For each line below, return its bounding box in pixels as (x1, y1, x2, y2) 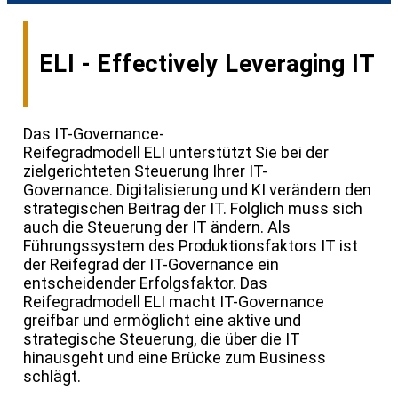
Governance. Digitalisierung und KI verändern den (23, 180, 371, 200)
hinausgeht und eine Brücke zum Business (23, 348, 326, 368)
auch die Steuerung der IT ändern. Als (23, 218, 291, 237)
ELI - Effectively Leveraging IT (39, 50, 376, 79)
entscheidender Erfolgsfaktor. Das (23, 274, 267, 293)
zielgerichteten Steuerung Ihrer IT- (23, 162, 267, 181)
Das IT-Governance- (23, 124, 164, 144)
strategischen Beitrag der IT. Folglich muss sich (23, 199, 362, 219)
